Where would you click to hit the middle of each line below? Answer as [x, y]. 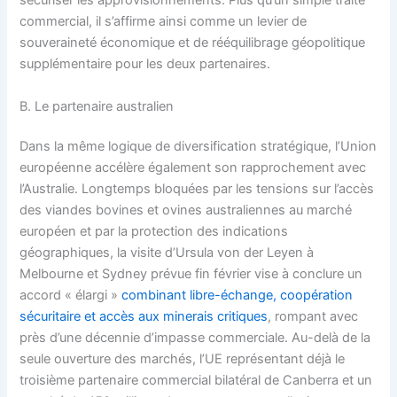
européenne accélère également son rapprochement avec [193, 168]
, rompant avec [313, 317]
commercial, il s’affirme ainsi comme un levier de [163, 22]
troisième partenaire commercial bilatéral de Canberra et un [196, 381]
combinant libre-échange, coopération [237, 296]
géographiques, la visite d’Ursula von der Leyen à [167, 253]
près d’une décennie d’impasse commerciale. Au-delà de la [195, 338]
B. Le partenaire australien [97, 106]
